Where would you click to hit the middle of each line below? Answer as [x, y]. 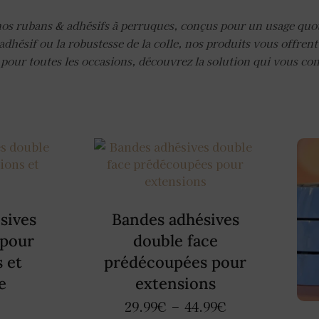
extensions [175, 283]
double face [175, 240]
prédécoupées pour [176, 262]
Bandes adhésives [175, 219]
